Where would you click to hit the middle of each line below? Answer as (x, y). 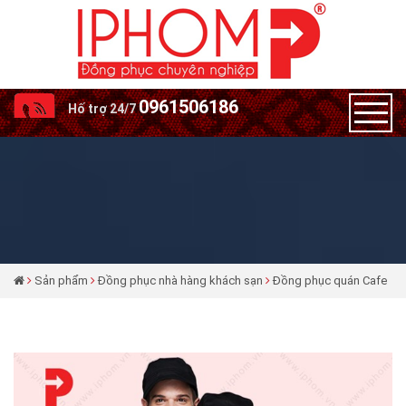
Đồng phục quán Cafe (330, 280)
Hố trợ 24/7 (102, 109)
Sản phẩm (61, 280)
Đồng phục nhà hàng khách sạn (180, 280)
